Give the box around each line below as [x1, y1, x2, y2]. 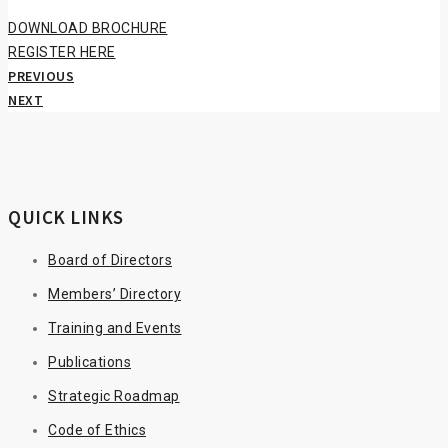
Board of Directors [48, 252, 172, 269]
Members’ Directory [48, 286, 181, 303]
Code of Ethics [48, 422, 146, 439]
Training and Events [48, 320, 182, 337]
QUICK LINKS [8, 205, 124, 230]
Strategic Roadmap [48, 388, 180, 405]
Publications [48, 354, 131, 371]
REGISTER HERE [8, 44, 116, 61]
